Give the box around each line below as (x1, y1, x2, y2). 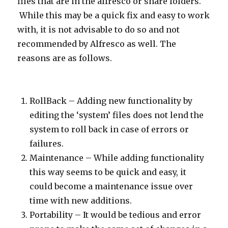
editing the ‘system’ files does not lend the (30, 110, 204, 120)
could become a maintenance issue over (30, 181, 193, 191)
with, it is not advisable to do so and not (17, 24, 180, 35)
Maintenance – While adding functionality (30, 153, 205, 163)
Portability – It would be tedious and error (30, 210, 202, 220)
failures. (30, 138, 64, 149)
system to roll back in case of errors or (30, 124, 189, 134)
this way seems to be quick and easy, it (30, 167, 187, 177)
